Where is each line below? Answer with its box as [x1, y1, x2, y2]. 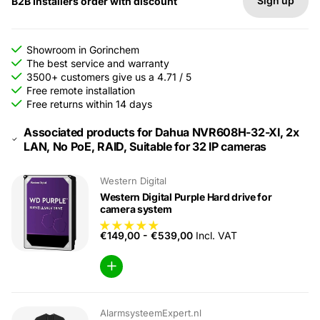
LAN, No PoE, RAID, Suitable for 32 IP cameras [24, 139, 266, 154]
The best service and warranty [26, 57, 169, 70]
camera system [100, 203, 172, 216]
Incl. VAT [193, 229, 237, 242]
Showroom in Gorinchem [26, 44, 139, 56]
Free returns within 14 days [26, 98, 152, 111]
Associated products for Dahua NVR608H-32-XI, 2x [24, 124, 299, 139]
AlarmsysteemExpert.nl [100, 306, 201, 319]
